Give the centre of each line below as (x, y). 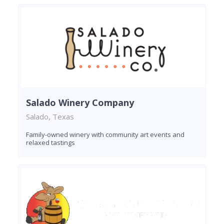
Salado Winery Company (80, 103)
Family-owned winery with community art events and (105, 135)
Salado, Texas (50, 117)
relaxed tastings (50, 143)
